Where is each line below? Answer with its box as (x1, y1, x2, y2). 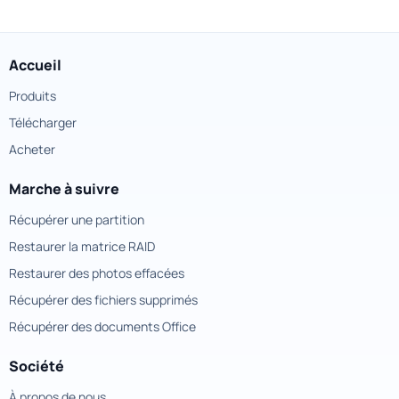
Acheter (9, 140, 55, 158)
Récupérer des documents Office (9, 317, 196, 335)
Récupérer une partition (9, 210, 144, 228)
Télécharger (9, 113, 77, 131)
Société (9, 355, 64, 376)
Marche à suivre (9, 178, 119, 199)
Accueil (9, 54, 61, 75)
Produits (9, 86, 56, 104)
